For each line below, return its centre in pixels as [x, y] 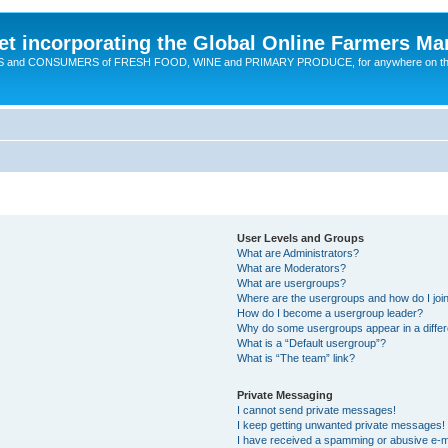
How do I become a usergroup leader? [329, 312]
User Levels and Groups [300, 237]
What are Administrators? [297, 252]
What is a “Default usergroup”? [311, 342]
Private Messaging [284, 394]
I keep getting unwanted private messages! [340, 424]
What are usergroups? [291, 282]
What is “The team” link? [295, 357]
